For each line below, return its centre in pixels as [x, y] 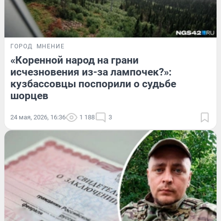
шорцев [29, 96]
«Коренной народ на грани [74, 60]
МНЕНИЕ [51, 47]
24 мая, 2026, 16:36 [38, 117]
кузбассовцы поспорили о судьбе [93, 84]
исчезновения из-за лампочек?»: [91, 72]
